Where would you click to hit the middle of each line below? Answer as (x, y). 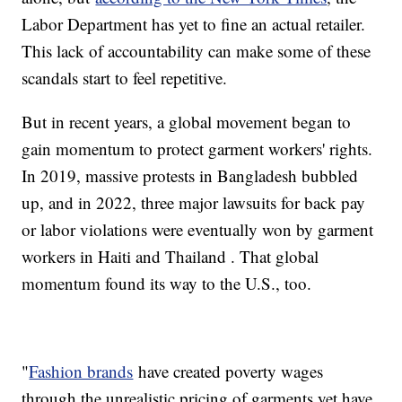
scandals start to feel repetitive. (125, 78)
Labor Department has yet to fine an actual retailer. (194, 24)
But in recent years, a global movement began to (187, 122)
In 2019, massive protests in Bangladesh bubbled (190, 176)
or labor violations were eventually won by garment (198, 230)
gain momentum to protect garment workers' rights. (197, 149)
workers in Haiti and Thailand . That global (170, 257)
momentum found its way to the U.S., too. (167, 284)
